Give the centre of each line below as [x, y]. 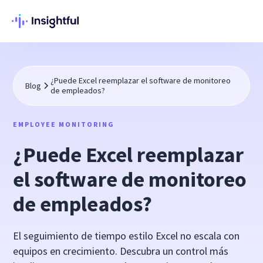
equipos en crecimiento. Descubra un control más [121, 251]
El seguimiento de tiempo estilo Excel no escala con [127, 236]
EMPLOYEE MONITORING [64, 124]
